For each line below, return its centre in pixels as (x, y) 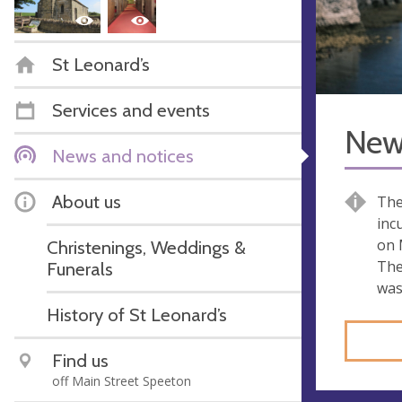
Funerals (80, 268)
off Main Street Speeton (122, 380)
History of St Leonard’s (137, 314)
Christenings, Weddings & (146, 247)
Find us (80, 360)
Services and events (131, 109)
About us (87, 201)
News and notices (123, 155)
